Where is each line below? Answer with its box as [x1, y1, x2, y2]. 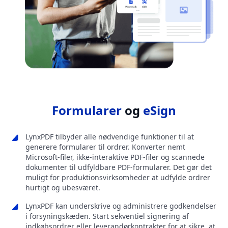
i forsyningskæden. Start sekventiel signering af [25, 211, 189, 221]
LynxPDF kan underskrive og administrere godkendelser [25, 201, 216, 211]
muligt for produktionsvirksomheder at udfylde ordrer [25, 173, 210, 183]
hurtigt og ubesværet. [25, 183, 100, 193]
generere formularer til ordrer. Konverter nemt [25, 142, 185, 152]
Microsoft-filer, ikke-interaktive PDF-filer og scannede [25, 152, 205, 162]
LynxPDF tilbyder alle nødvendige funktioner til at [25, 132, 194, 142]
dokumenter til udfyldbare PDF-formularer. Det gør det [25, 162, 212, 173]
